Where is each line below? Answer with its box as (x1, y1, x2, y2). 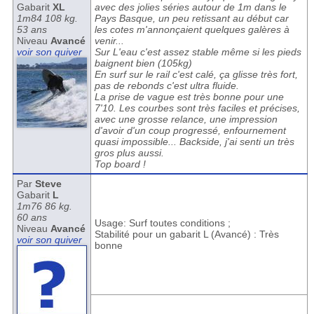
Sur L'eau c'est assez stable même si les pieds (94, 46, 301, 57)
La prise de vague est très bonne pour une (94, 91, 284, 102)
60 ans (16, 212, 47, 223)
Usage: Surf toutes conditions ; (94, 217, 231, 228)
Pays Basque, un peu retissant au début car (94, 13, 289, 24)
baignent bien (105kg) (94, 57, 192, 69)
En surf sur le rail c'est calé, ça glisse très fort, (94, 69, 298, 80)
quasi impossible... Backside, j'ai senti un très (94, 136, 294, 147)
